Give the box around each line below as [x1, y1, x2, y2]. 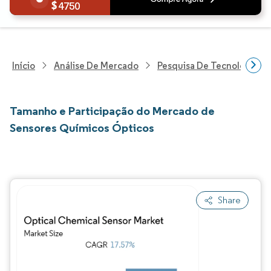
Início [12, 59, 35, 71]
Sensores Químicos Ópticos [10, 120, 154, 135]
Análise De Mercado [54, 59, 139, 71]
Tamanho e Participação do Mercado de [10, 103, 215, 118]
